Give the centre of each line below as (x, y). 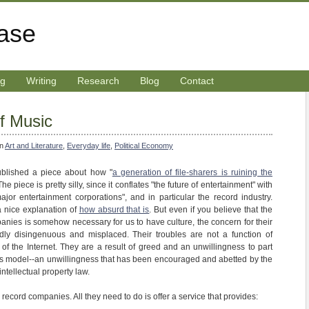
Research (98, 81)
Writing (41, 81)
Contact (197, 81)
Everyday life (89, 146)
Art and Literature (34, 146)
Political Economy (144, 146)
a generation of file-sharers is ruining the (192, 173)
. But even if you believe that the (211, 210)
